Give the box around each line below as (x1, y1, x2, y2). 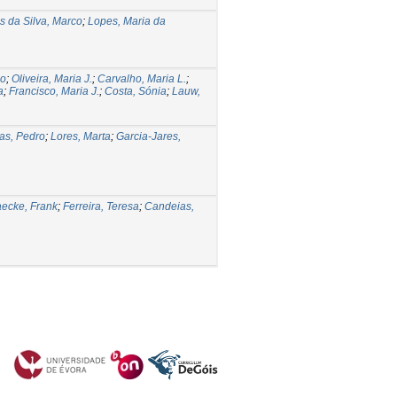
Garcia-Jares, (116, 129, 181, 143)
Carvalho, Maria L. (97, 72, 186, 85)
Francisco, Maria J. (9, 84, 99, 97)
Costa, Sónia (105, 84, 167, 97)
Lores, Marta (51, 129, 111, 143)
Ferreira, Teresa (63, 199, 139, 213)
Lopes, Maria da (88, 14, 166, 27)
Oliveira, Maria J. (12, 72, 92, 85)
